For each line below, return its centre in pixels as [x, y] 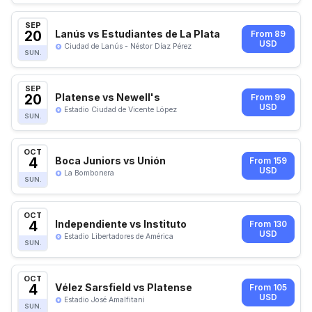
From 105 [268, 288]
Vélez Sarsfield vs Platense [124, 287]
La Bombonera [89, 173]
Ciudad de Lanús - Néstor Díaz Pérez [128, 46]
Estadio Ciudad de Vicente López [120, 109]
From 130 [268, 225]
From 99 [268, 98]
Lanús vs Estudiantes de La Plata [138, 33]
